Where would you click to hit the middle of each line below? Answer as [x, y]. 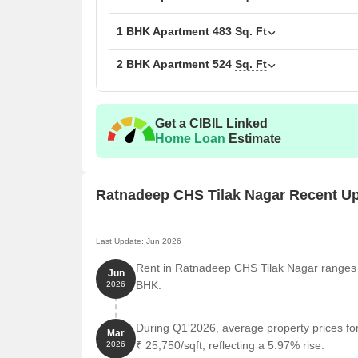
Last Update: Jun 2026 [139, 241]
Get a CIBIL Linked [211, 123]
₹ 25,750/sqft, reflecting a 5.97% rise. [230, 345]
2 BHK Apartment [165, 64]
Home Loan [190, 139]
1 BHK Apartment [165, 31]
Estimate [253, 139]
